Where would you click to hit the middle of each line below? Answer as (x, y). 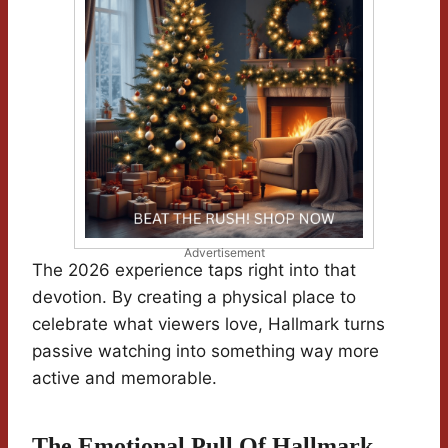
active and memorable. (124, 378)
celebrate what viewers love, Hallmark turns (208, 324)
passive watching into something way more (205, 351)
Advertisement (224, 253)
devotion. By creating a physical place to (194, 297)
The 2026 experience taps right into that (194, 270)
